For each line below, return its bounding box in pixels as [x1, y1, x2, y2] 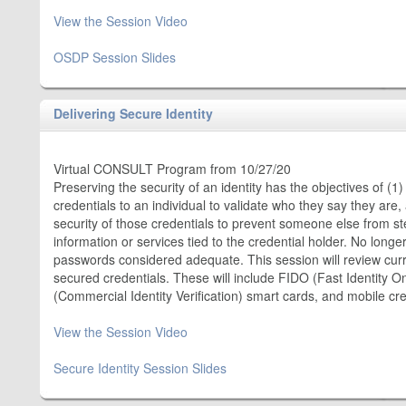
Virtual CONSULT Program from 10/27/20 [53, 159, 291, 178]
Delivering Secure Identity [53, 104, 213, 122]
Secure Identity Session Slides [53, 359, 227, 377]
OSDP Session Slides [53, 48, 176, 66]
